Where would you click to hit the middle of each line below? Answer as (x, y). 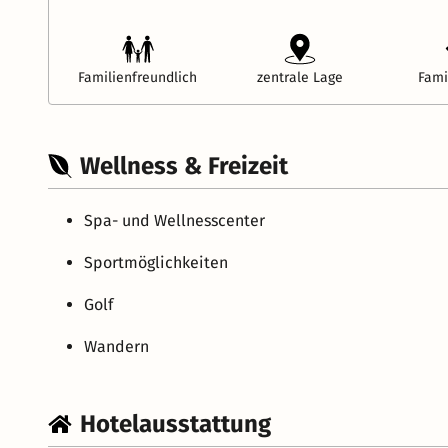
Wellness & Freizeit (184, 165)
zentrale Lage (299, 77)
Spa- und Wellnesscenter (174, 220)
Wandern (116, 346)
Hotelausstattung (175, 423)
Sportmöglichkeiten (156, 262)
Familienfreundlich (138, 77)
